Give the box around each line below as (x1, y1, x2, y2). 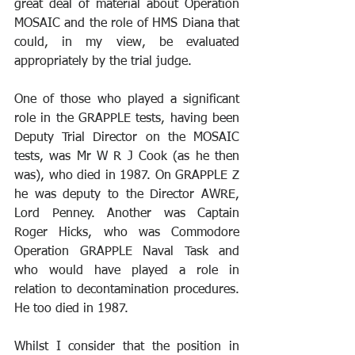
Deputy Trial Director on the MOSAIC (14, 131, 239, 144)
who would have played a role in (14, 264, 239, 277)
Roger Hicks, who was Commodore (14, 226, 239, 239)
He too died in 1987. (14, 302, 132, 315)
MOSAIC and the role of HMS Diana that (14, 17, 239, 30)
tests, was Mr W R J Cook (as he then (14, 150, 239, 163)
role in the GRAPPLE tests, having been (14, 112, 239, 125)
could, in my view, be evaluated (14, 36, 239, 49)
